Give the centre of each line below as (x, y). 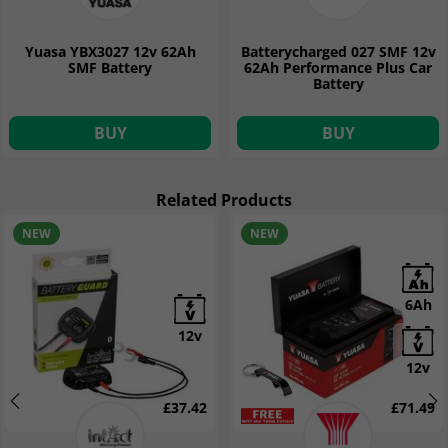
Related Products (224, 199)
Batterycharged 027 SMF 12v (338, 51)
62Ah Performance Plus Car (338, 67)
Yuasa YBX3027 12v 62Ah (110, 51)
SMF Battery (110, 67)
